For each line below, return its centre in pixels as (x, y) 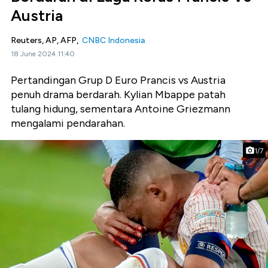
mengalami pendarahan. (68, 123)
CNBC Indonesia (113, 40)
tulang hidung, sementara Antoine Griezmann (121, 109)
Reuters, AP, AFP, (46, 40)
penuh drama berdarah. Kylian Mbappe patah (118, 95)
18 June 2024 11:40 (43, 54)
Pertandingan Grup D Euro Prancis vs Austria (118, 80)
